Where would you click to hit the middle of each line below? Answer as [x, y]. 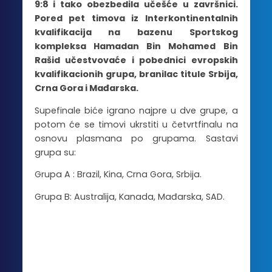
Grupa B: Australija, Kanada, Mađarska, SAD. [129, 196]
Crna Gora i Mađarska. [86, 88]
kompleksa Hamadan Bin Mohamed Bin [136, 46]
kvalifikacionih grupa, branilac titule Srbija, [136, 74]
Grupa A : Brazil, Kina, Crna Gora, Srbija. [118, 175]
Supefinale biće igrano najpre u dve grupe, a [136, 110]
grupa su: [55, 152]
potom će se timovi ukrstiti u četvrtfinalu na [136, 124]
